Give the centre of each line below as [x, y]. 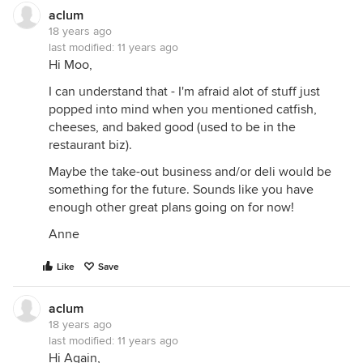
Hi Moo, [70, 65]
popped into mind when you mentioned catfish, [183, 109]
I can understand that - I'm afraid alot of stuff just [184, 92]
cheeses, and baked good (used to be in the [172, 127]
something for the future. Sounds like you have [181, 190]
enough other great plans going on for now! [171, 207]
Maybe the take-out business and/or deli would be [190, 172]
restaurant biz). [90, 145]
